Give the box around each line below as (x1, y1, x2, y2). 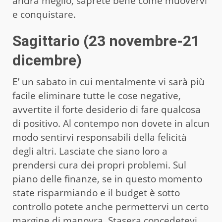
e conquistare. (12, 7, 76, 21)
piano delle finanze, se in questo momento (12, 172, 202, 185)
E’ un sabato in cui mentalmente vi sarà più (12, 75, 205, 88)
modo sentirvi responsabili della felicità (12, 130, 187, 144)
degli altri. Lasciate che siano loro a (12, 144, 167, 158)
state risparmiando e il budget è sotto (12, 186, 180, 199)
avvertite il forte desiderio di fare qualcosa (12, 103, 201, 116)
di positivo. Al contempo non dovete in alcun (12, 116, 210, 130)
